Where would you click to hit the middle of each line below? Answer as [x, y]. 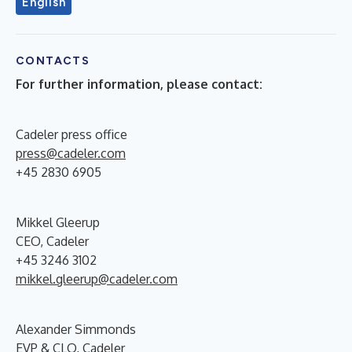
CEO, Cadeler [52, 241]
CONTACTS [53, 60]
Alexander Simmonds [76, 329]
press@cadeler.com [71, 153]
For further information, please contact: [139, 84]
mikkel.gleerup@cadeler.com [97, 279]
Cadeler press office [71, 134]
